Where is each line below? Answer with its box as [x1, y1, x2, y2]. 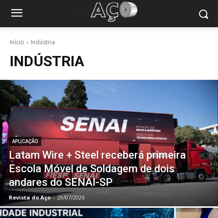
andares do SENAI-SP [9, 176, 112, 188]
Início [10, 38, 24, 46]
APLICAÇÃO [12, 139, 38, 144]
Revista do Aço [9, 194, 51, 201]
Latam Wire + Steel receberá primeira [9, 149, 186, 161]
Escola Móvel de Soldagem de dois [9, 163, 175, 175]
